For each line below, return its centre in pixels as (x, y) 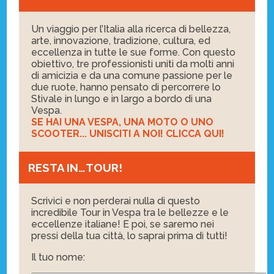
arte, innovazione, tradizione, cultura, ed (121, 41)
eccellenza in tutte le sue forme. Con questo (134, 53)
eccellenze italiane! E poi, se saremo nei (123, 224)
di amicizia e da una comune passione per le (132, 76)
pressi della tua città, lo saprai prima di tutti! (130, 235)
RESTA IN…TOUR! (76, 168)
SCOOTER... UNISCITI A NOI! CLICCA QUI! (128, 134)
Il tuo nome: (58, 257)
